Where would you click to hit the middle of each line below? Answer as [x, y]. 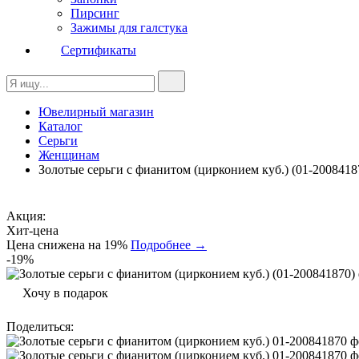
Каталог [61, 126]
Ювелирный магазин [96, 112]
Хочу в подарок [65, 293]
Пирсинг [95, 13]
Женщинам [69, 155]
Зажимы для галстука [129, 28]
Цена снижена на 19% [69, 245]
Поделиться [38, 327]
